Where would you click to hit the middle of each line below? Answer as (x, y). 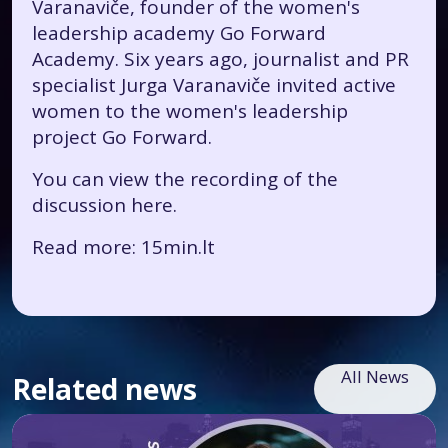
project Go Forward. (122, 137)
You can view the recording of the (185, 179)
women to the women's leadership (190, 111)
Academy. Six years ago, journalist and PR (220, 59)
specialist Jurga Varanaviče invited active (214, 85)
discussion (81, 205)
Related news (104, 388)
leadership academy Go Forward (179, 33)
